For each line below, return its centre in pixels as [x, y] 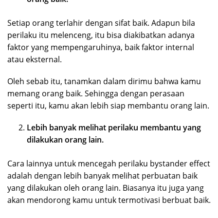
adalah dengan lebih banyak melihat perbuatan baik [102, 176]
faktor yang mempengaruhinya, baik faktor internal [101, 47]
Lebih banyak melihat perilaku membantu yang [114, 128]
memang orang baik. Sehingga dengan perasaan [96, 94]
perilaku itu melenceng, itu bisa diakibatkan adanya [101, 35]
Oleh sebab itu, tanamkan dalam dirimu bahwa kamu [104, 82]
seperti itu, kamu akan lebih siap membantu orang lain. [108, 106]
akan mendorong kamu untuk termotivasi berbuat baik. [109, 200]
